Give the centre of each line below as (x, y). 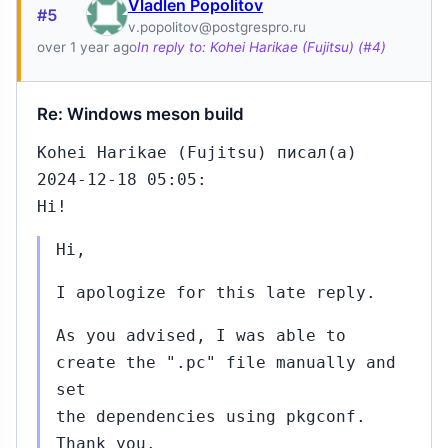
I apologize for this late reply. (216, 292)
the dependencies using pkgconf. (211, 416)
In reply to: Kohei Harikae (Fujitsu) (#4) (261, 47)
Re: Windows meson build (140, 114)
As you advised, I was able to (201, 335)
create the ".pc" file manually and (226, 362)
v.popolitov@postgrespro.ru (217, 27)
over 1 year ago (87, 47)
